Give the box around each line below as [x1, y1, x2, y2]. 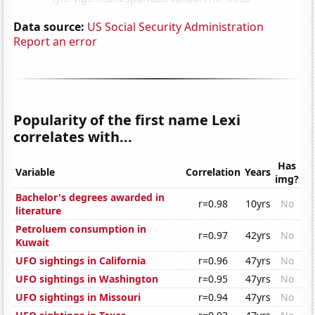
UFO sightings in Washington [15, 272, 159, 286]
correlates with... [13, 127, 133, 146]
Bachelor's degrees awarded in [15, 191, 165, 205]
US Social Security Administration [87, 18, 264, 34]
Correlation [186, 165, 241, 179]
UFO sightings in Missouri [15, 290, 141, 304]
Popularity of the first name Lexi [13, 110, 241, 129]
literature [15, 204, 62, 218]
